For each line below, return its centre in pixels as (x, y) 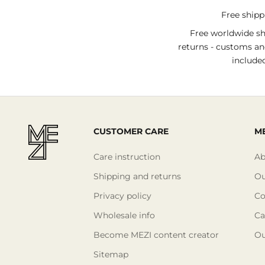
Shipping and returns (137, 177)
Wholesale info (124, 216)
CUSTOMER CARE (131, 132)
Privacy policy (122, 196)
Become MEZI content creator (156, 235)
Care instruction (127, 157)
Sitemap (111, 255)
